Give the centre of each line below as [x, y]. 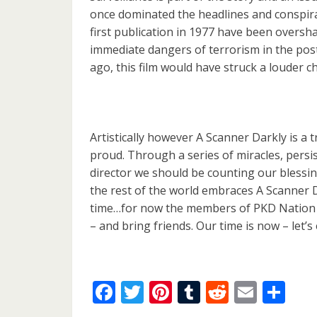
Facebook [165, 292]
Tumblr [239, 292]
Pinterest [220, 292]
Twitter [181, 292]
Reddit [263, 292]
